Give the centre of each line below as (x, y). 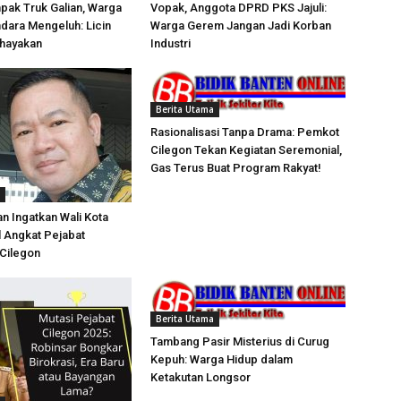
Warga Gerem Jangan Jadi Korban (241, 26)
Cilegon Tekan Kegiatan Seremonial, (246, 149)
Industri (171, 43)
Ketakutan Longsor (200, 377)
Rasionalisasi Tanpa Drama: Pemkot (245, 132)
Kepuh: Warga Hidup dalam (222, 359)
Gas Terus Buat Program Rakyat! (236, 167)
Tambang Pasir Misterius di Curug (240, 341)
